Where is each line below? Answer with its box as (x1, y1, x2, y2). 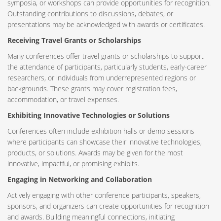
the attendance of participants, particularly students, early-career (7, 62, 207, 72)
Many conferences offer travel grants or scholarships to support (7, 51, 204, 61)
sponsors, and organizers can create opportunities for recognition (7, 201, 209, 211)
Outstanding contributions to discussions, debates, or (7, 9, 173, 18)
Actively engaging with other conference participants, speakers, (7, 190, 201, 200)
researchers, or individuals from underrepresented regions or (7, 73, 196, 82)
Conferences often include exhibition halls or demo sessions (7, 126, 194, 136)
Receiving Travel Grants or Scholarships (7, 36, 141, 45)
